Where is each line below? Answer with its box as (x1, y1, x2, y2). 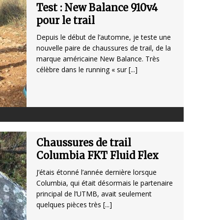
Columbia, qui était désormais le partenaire (36, 178, 173, 188)
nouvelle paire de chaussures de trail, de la (36, 43, 171, 53)
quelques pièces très (36, 200, 103, 210)
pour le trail (36, 14, 95, 27)
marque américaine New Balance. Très (36, 54, 160, 64)
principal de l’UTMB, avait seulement (36, 189, 152, 199)
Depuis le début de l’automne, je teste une (36, 32, 171, 42)
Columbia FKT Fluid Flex (36, 149, 159, 162)
